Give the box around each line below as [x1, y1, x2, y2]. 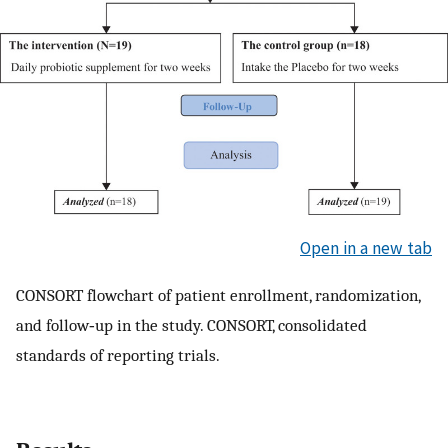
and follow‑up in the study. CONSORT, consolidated [16, 315, 367, 336]
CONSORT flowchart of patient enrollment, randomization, [16, 285, 420, 306]
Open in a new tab [300, 236, 432, 259]
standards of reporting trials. [16, 345, 220, 366]
